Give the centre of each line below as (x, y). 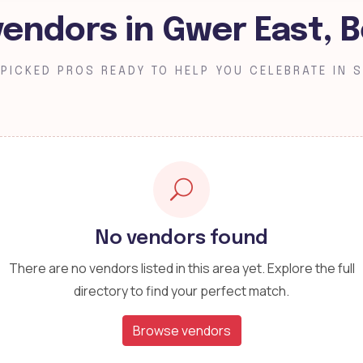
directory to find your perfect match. (181, 291)
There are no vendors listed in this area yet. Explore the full (181, 268)
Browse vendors (181, 331)
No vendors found (181, 239)
